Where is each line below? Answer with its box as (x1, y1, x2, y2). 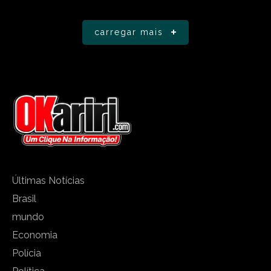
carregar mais (94, 27, 163, 38)
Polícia (12, 247, 41, 259)
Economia (12, 229, 57, 241)
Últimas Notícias (12, 175, 85, 186)
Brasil (12, 193, 36, 204)
